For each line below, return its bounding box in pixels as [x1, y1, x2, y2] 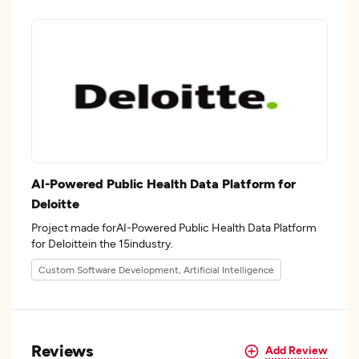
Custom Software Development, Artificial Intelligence [38, 264, 274, 275]
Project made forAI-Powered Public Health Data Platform [31, 220, 317, 234]
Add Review [265, 342, 328, 357]
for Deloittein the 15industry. [99, 236, 173, 250]
